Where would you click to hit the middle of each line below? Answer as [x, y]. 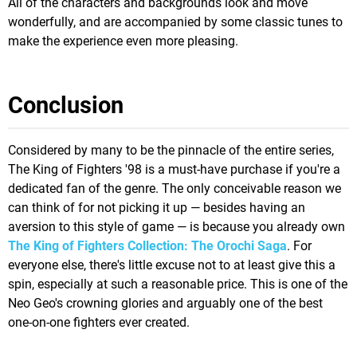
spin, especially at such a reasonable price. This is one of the [178, 284]
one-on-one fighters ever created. [99, 323]
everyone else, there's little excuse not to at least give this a [172, 265]
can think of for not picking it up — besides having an [157, 208]
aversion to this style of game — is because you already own [177, 227]
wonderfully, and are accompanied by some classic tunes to [175, 22]
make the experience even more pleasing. [123, 41]
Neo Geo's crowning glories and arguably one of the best [165, 304]
